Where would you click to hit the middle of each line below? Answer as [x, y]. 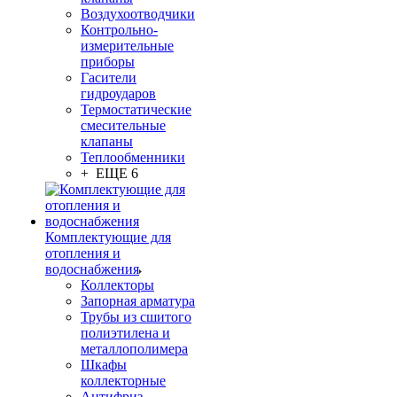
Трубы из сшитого [136, 317]
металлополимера [134, 349]
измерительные [127, 46]
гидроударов [118, 93]
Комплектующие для [108, 237]
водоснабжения [92, 269]
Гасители [109, 78]
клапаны [107, 141]
